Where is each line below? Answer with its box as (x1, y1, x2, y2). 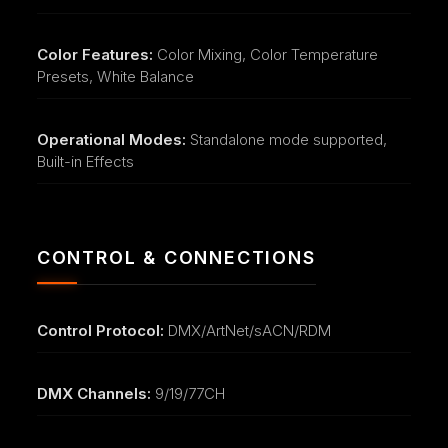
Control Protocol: (36, 320, 164, 340)
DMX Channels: (36, 383, 151, 403)
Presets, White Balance (36, 66, 194, 86)
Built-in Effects (36, 151, 134, 171)
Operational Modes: (36, 129, 186, 149)
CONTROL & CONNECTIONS (36, 246, 316, 268)
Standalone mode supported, (185, 129, 387, 149)
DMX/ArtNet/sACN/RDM (163, 320, 331, 340)
